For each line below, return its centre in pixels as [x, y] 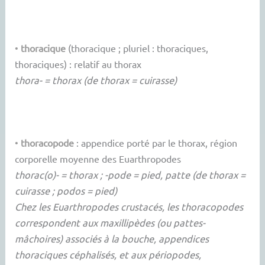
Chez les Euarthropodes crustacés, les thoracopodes [129, 207]
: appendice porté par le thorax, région [156, 143]
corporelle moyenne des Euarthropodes [98, 159]
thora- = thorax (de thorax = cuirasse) [96, 80]
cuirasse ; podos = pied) [66, 191]
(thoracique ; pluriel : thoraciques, [137, 48]
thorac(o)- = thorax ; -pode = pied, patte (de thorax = [130, 175]
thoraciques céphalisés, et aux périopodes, [108, 255]
